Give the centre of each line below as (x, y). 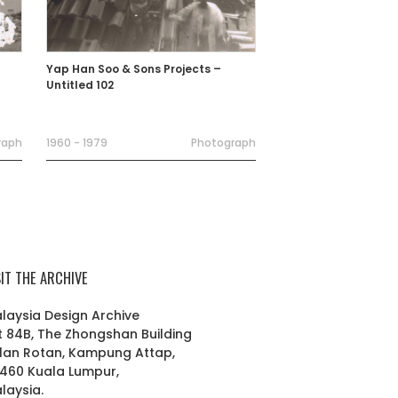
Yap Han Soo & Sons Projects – (134, 69)
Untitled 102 (80, 85)
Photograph (223, 143)
